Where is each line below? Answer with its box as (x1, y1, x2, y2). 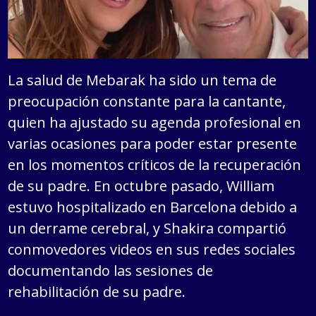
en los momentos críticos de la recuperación (8, 155, 302, 175)
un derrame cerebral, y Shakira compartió (8, 219, 287, 238)
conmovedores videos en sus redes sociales (8, 240, 296, 260)
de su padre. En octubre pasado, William (8, 176, 275, 196)
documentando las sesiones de (8, 261, 214, 281)
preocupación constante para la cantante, (8, 92, 286, 111)
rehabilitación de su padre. (8, 282, 186, 302)
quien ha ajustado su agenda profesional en (8, 113, 302, 133)
